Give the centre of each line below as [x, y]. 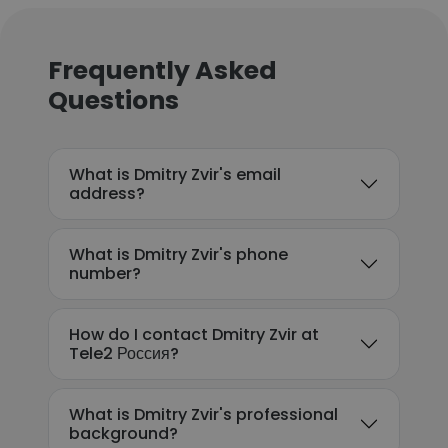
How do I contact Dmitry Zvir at [194, 334]
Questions [113, 100]
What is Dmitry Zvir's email [175, 174]
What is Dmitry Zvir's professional [203, 414]
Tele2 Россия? [124, 353]
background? [123, 433]
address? [107, 193]
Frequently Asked [162, 70]
